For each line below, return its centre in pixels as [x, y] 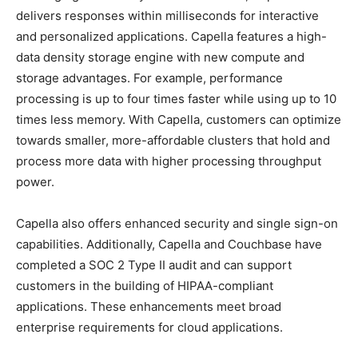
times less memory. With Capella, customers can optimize [179, 119]
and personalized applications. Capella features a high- [171, 36]
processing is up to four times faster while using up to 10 [176, 98]
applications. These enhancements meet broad [149, 306]
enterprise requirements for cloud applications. [149, 327]
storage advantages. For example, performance [149, 78]
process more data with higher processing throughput [169, 161]
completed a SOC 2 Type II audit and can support [154, 265]
